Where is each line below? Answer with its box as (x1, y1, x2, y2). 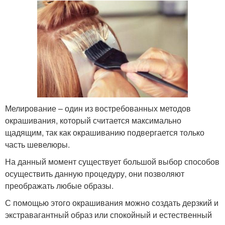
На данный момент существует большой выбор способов (5, 155, 219, 167)
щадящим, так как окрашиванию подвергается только (5, 126, 204, 138)
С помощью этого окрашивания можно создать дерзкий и (5, 196, 218, 208)
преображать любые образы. (5, 179, 114, 191)
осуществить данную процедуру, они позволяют (5, 167, 184, 179)
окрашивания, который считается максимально (5, 114, 181, 126)
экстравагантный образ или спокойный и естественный (5, 208, 212, 220)
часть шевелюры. (5, 138, 70, 150)
